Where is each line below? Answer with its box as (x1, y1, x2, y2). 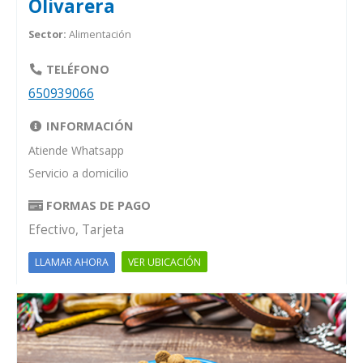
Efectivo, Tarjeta (28, 220, 124, 238)
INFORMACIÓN (43, 117, 135, 134)
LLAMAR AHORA (35, 254, 109, 269)
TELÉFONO (43, 60, 110, 77)
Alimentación (68, 27, 131, 41)
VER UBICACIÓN (128, 254, 202, 269)
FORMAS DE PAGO (43, 196, 152, 213)
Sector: (28, 27, 66, 41)
